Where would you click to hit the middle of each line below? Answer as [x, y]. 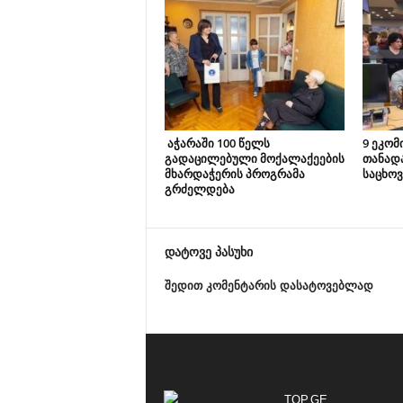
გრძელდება [201, 189]
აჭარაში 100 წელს [217, 143]
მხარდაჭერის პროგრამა [234, 174]
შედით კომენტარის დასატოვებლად [269, 286]
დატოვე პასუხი [208, 251]
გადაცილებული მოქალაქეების [254, 158]
